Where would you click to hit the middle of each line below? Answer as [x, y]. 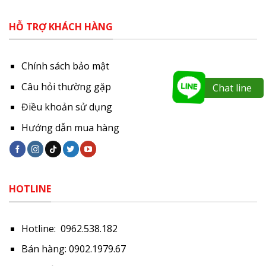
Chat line [232, 88]
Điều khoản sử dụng [66, 107]
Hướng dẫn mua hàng [70, 127]
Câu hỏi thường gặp [66, 86]
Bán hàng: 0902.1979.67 [73, 249]
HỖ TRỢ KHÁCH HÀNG [61, 26]
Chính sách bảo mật [65, 66]
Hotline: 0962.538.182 [69, 228]
